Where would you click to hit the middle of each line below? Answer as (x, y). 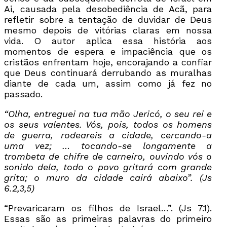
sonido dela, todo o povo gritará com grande (108, 167)
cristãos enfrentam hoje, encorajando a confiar (108, 62)
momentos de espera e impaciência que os (108, 51)
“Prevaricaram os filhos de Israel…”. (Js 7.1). (108, 208)
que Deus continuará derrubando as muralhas (108, 72)
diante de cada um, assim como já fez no (108, 83)
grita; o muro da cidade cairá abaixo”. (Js (108, 177)
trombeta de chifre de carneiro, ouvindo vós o (108, 156)
